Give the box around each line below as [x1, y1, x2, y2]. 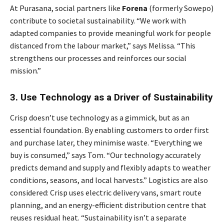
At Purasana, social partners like [10, 2, 122, 13]
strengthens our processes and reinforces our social [10, 52, 186, 63]
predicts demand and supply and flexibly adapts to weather [10, 162, 210, 172]
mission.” [10, 65, 41, 75]
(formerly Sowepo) [147, 2, 213, 13]
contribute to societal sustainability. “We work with [10, 15, 186, 25]
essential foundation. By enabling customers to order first [10, 124, 209, 135]
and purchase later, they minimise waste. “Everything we [10, 137, 202, 147]
